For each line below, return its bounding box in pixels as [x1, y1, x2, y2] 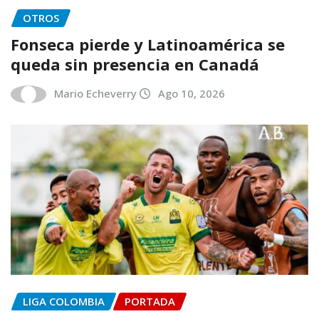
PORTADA [125, 294, 175, 309]
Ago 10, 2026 [158, 85, 225, 100]
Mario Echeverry [54, 85, 137, 100]
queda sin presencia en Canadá [11, 53, 259, 75]
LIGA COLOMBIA [23, 294, 105, 309]
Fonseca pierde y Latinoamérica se [11, 33, 285, 55]
